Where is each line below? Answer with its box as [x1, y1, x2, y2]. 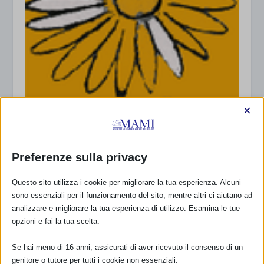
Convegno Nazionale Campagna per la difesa [25, 109, 224, 121]
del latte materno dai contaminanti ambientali [25, 120, 235, 131]
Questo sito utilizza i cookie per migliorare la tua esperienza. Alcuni [12, 178, 241, 187]
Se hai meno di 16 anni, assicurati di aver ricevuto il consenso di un [12, 243, 243, 252]
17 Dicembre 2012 [25, 135, 87, 146]
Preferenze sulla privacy [12, 151, 147, 164]
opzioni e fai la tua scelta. [12, 217, 100, 226]
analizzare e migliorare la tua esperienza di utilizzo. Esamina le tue [12, 204, 240, 213]
